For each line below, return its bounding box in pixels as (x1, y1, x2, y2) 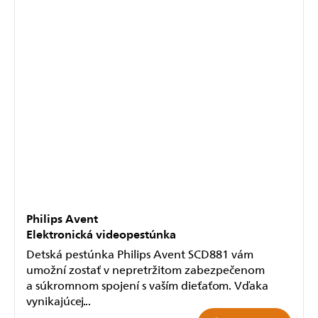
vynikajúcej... (26, 292, 91, 308)
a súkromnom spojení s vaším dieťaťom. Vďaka (26, 276, 268, 292)
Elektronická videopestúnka (26, 225, 176, 241)
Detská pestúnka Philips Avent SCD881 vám (26, 245, 253, 261)
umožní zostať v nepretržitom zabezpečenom (26, 261, 265, 277)
